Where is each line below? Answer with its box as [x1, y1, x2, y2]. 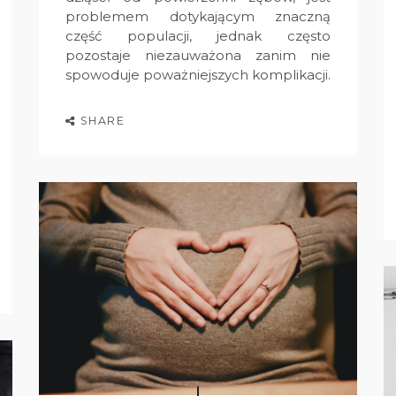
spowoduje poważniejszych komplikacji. [65, 65, 331, 83]
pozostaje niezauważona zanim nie [65, 46, 331, 64]
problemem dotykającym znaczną [65, 7, 331, 25]
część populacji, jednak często [65, 27, 331, 44]
